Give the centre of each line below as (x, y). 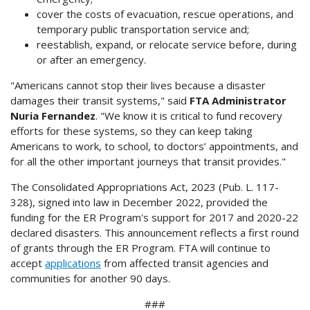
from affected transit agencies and (185, 263)
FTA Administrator (238, 100)
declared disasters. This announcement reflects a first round (155, 232)
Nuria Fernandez (53, 115)
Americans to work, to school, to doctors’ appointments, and (154, 146)
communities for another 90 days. (90, 278)
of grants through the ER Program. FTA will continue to (140, 247)
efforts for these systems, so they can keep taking (131, 130)
